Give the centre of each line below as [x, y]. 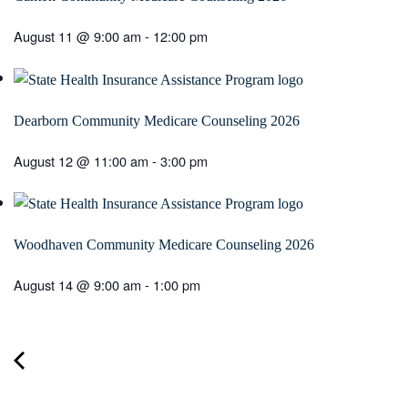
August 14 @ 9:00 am [77, 285]
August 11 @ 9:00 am [77, 36]
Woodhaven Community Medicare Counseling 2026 [164, 245]
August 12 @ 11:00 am [81, 160]
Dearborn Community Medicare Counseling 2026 [157, 120]
